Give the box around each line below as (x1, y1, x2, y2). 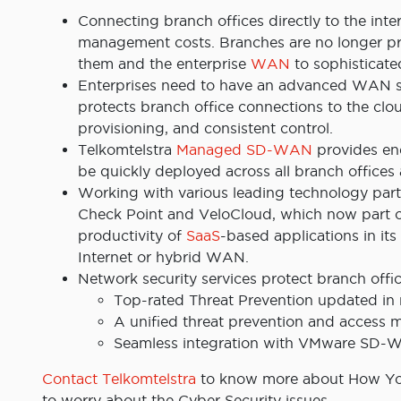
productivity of (78, 227, 186, 244)
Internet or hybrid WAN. (78, 249, 249, 266)
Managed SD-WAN (176, 141, 312, 158)
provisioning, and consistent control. (78, 120, 333, 137)
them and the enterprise (78, 55, 251, 73)
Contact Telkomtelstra (42, 371, 196, 388)
